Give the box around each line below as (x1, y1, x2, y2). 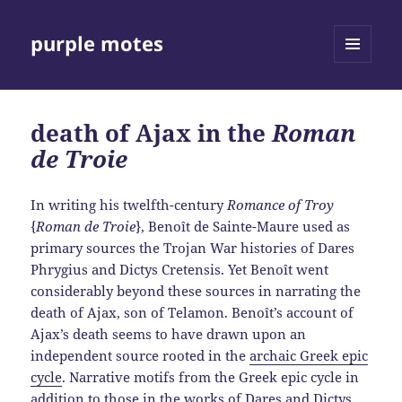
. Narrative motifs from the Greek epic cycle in (62, 368, 360, 387)
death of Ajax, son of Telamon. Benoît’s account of (31, 303, 354, 322)
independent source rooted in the (31, 346, 250, 365)
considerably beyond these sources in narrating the (31, 282, 362, 301)
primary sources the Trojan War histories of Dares (31, 239, 355, 258)
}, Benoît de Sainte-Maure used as (135, 217, 351, 236)
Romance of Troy (227, 196, 335, 214)
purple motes (31, 30, 164, 57)
